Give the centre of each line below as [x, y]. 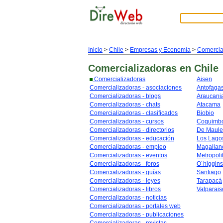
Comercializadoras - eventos [128, 155]
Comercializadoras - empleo [128, 147]
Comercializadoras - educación [132, 138]
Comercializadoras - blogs [125, 96]
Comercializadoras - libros [125, 189]
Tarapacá [209, 181]
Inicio [95, 50]
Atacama [209, 105]
